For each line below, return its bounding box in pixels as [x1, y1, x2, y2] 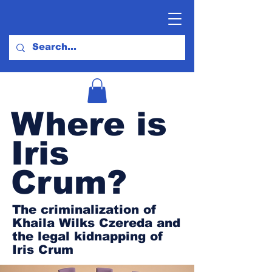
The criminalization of [12, 202, 157, 216]
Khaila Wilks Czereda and [12, 216, 180, 229]
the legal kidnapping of [12, 229, 163, 243]
